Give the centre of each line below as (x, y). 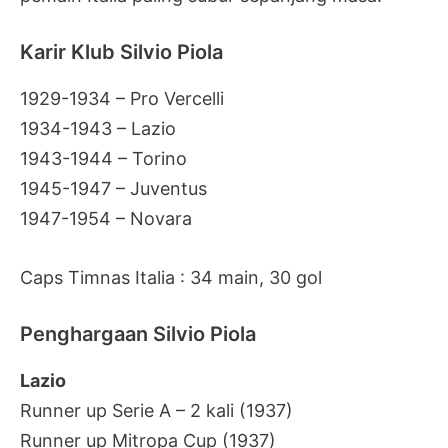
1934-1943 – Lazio (98, 129)
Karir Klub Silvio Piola (121, 52)
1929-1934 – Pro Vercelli (122, 99)
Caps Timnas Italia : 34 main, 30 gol (171, 277)
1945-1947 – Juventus (113, 189)
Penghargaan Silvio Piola (138, 333)
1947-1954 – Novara (106, 219)
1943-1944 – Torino (103, 159)
